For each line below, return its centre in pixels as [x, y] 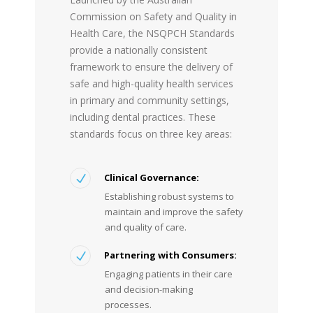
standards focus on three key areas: [151, 133]
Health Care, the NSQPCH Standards [152, 33]
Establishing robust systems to [169, 196]
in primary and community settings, [150, 100]
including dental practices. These [143, 117]
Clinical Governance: [152, 177]
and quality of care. [146, 227]
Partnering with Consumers [169, 255]
